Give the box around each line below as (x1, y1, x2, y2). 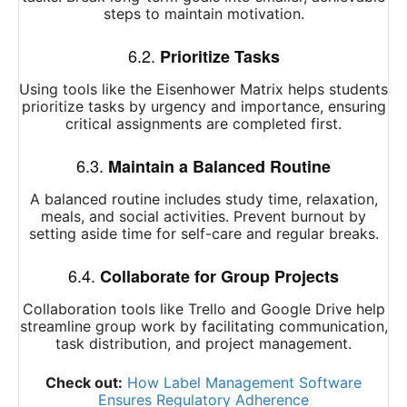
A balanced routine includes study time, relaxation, (29, 190, 378, 209)
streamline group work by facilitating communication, (19, 317, 388, 336)
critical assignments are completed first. (65, 114, 342, 134)
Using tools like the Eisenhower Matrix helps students (19, 80, 388, 99)
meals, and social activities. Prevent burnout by (41, 207, 366, 226)
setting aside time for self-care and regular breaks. (28, 224, 379, 243)
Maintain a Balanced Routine (108, 154, 331, 179)
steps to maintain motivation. (103, 5, 304, 24)
